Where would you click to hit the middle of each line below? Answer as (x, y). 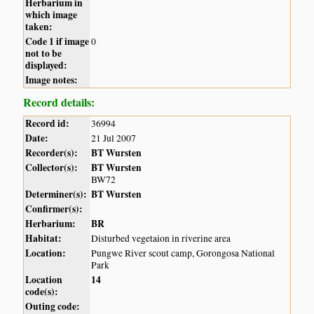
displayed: (47, 65)
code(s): (42, 291)
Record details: (59, 102)
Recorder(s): (52, 152)
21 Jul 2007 (114, 138)
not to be (44, 53)
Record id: (48, 123)
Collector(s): (52, 167)
